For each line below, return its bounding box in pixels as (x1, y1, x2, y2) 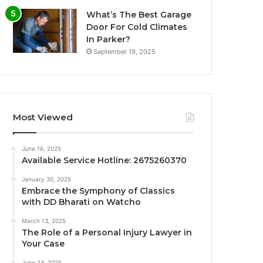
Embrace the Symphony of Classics (22, 186, 176, 197)
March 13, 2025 (22, 217, 66, 225)
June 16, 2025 (22, 145, 62, 153)
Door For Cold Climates (86, 22, 188, 33)
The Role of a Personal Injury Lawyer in (22, 227, 193, 238)
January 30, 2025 (22, 176, 72, 183)
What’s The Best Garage (86, 9, 192, 21)
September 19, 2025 (93, 48, 156, 56)
